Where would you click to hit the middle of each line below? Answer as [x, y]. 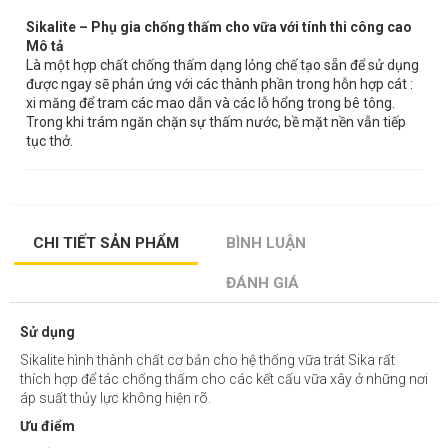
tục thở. [49, 140]
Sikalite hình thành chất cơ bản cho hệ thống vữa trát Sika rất [207, 359]
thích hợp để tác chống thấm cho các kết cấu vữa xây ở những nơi [224, 378]
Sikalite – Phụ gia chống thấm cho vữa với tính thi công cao [219, 26]
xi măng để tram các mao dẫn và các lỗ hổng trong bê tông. [210, 102]
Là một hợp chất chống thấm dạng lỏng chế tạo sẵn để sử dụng [222, 64]
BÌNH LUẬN [266, 242]
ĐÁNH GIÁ [263, 282]
